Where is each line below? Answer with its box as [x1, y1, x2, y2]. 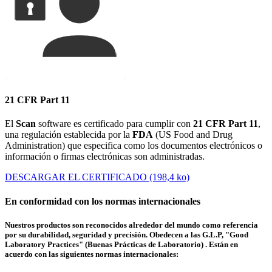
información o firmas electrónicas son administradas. [5, 151, 205, 162]
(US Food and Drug [153, 129, 233, 140]
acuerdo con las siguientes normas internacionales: [5, 249, 178, 259]
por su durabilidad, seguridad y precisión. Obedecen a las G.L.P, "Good [5, 229, 248, 239]
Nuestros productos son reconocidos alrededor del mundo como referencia [5, 220, 258, 229]
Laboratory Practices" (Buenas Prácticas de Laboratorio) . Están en [5, 239, 238, 249]
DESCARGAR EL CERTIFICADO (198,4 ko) [5, 172, 189, 183]
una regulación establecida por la [5, 129, 132, 140]
